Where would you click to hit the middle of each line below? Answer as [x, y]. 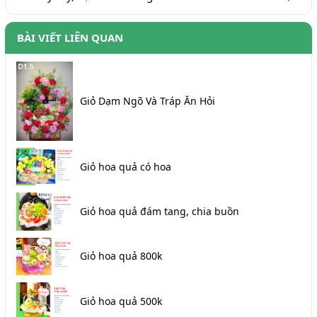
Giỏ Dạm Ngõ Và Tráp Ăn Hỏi [148, 100]
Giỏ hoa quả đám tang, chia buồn [160, 211]
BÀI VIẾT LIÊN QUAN [70, 37]
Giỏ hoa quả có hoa [126, 166]
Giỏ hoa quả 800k [121, 256]
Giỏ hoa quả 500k [121, 301]
